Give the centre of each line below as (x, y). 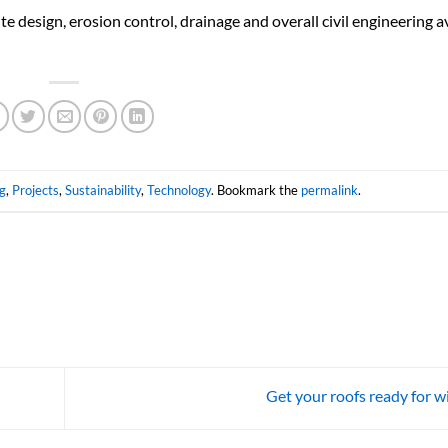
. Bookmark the (255, 190)
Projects (35, 190)
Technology (178, 190)
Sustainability (102, 190)
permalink (329, 190)
